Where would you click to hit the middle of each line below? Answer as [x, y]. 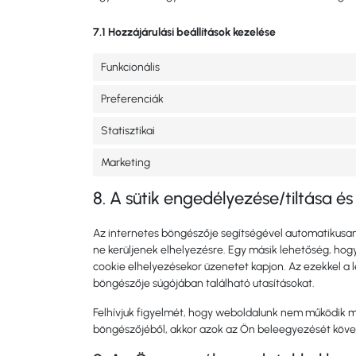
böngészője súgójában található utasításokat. [204, 283]
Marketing [126, 163]
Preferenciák [132, 99]
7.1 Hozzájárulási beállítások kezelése [184, 32]
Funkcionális [130, 67]
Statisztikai [128, 131]
